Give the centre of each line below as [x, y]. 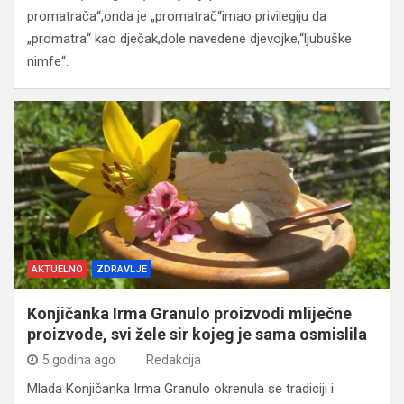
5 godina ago [79, 359]
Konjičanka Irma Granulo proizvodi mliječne [189, 313]
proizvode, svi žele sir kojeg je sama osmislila [197, 334]
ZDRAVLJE [122, 269]
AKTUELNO [57, 269]
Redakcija [174, 359]
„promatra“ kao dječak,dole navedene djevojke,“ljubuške [189, 38]
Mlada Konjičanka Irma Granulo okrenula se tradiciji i [180, 388]
